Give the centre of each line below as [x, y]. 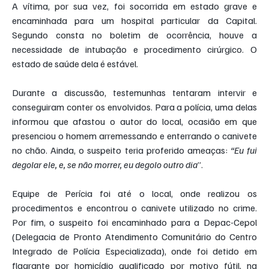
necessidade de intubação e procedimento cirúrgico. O [134, 50]
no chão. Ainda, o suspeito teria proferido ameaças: [121, 150]
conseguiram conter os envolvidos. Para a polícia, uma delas [134, 107]
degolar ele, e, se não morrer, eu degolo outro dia [105, 165]
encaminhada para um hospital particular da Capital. [134, 21]
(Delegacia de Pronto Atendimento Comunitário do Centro [134, 237]
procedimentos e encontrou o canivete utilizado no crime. [134, 208]
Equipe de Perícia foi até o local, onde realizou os [134, 194]
